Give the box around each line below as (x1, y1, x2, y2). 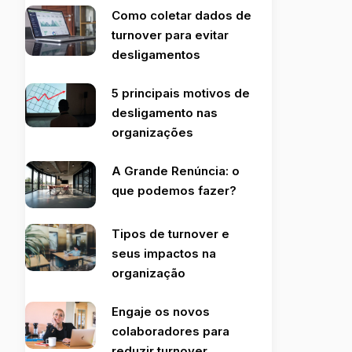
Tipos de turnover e (111, 225, 229, 241)
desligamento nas (111, 104, 218, 120)
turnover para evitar (111, 27, 229, 42)
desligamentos (111, 46, 200, 62)
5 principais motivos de (111, 85, 250, 101)
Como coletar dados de (111, 7, 251, 23)
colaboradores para (111, 323, 229, 339)
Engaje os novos (111, 303, 210, 319)
